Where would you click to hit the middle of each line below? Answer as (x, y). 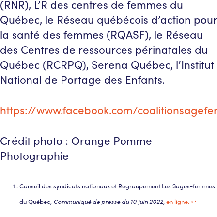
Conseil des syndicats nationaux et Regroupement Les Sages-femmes (117, 186)
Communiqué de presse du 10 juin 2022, (109, 201)
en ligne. (178, 202)
